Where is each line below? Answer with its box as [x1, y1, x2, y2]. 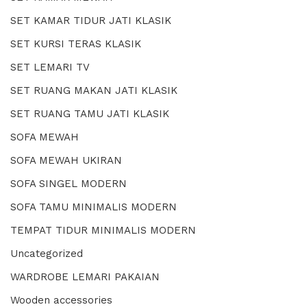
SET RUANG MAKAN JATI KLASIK [10, 84, 177, 97]
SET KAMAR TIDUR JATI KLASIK [10, 14, 171, 27]
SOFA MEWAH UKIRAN [10, 153, 122, 167]
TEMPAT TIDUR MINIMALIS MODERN [10, 223, 196, 236]
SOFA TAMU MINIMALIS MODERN [10, 200, 177, 213]
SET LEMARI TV [10, 60, 90, 73]
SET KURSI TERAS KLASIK [10, 37, 141, 50]
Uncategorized [10, 247, 83, 260]
